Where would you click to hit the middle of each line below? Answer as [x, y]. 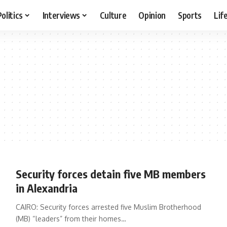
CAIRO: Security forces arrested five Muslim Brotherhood [108, 207]
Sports [190, 15]
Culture [113, 15]
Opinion [152, 15]
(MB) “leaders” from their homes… [71, 219]
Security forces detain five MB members [110, 174]
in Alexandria [46, 188]
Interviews [61, 15]
